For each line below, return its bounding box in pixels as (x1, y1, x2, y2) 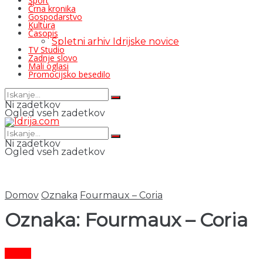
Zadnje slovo (28, 52, 77, 63)
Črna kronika (28, 3, 76, 14)
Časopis (28, 28, 58, 39)
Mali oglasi (28, 60, 69, 72)
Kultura (28, 19, 55, 31)
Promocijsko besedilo (28, 69, 110, 80)
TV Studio (28, 44, 65, 55)
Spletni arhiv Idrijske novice (52, 36, 179, 47)
